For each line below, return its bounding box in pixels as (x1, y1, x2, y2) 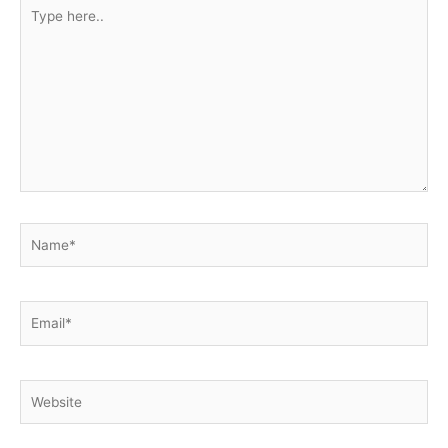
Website (19, 381, 70, 398)
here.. (19, 17, 56, 34)
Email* (19, 303, 60, 320)
